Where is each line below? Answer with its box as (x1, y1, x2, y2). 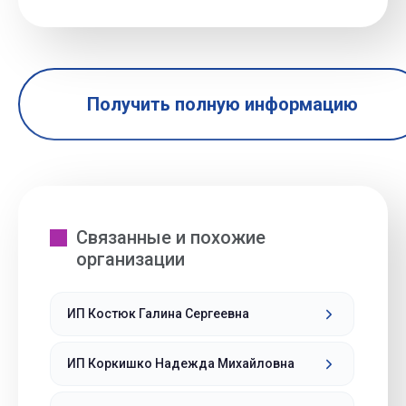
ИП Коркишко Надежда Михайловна (67, 356, 295, 371)
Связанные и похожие (76, 227, 266, 248)
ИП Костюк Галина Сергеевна (67, 306, 249, 321)
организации (76, 248, 185, 270)
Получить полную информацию (86, 93, 358, 115)
